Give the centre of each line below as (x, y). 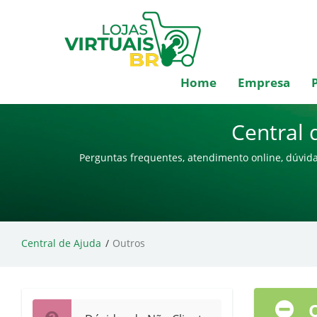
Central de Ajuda (61, 243)
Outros (129, 243)
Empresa (264, 82)
